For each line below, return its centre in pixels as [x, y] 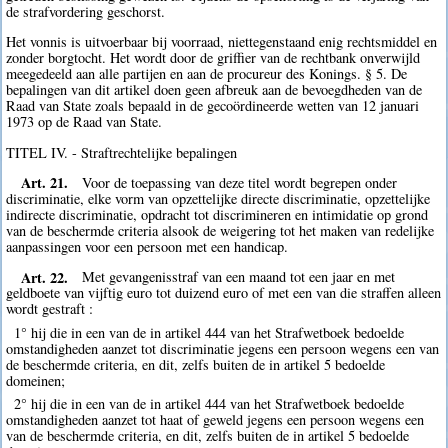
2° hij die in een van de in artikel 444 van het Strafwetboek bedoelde [208, 403]
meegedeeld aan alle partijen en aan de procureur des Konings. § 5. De [207, 74]
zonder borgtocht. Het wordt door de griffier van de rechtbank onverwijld [213, 58]
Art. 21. [44, 182]
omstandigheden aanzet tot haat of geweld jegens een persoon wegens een [215, 419]
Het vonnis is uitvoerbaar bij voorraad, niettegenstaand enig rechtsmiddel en [222, 42]
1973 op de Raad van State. [84, 122]
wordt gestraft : [50, 309]
